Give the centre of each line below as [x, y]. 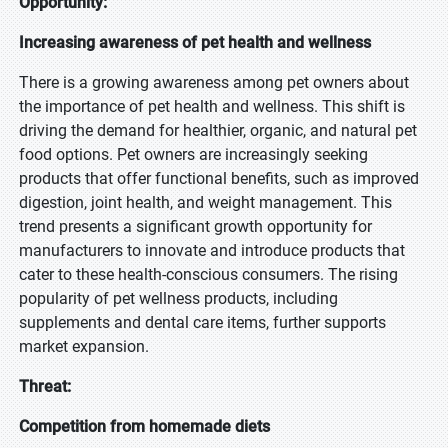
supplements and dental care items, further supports [202, 322]
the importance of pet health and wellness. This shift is [212, 106]
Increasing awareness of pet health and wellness [197, 42]
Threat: [45, 386]
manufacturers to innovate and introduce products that [212, 250]
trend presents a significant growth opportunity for [195, 226]
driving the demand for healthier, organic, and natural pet [218, 130]
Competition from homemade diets [144, 426]
